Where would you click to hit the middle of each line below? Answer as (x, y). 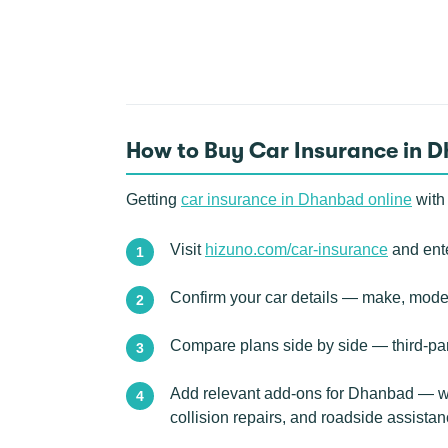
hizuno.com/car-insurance (296, 249)
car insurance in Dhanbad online (296, 199)
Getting (153, 199)
